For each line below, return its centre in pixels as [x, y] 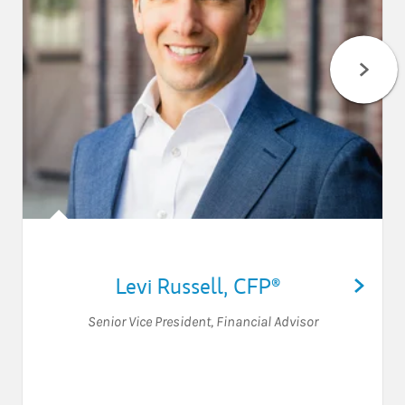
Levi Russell [169, 286]
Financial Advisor [267, 322]
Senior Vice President [149, 322]
